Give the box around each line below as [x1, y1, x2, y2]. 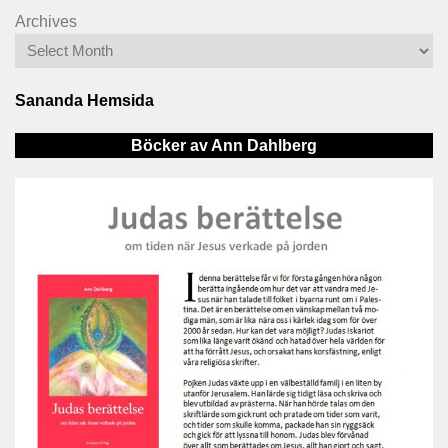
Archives [15, 13, 77, 31]
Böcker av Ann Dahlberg [131, 137, 317, 155]
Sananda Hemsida [15, 92, 154, 110]
